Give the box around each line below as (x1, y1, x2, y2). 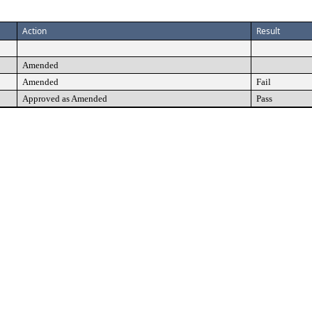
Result (256, 25, 280, 37)
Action (22, 25, 47, 37)
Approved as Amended (22, 93, 107, 104)
